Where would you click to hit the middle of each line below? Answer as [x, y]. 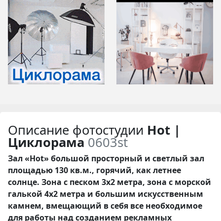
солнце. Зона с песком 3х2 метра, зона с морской [110, 182]
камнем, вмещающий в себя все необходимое [105, 205]
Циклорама [46, 142]
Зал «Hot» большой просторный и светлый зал [106, 158]
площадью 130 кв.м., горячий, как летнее [94, 170]
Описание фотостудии [77, 130]
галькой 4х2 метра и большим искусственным [106, 194]
